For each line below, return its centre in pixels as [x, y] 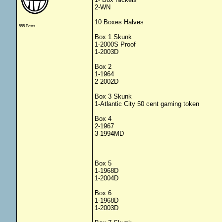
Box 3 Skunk [113, 96]
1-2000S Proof [115, 44]
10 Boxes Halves [119, 22]
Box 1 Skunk [113, 37]
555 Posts [27, 26]
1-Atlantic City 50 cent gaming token [147, 104]
